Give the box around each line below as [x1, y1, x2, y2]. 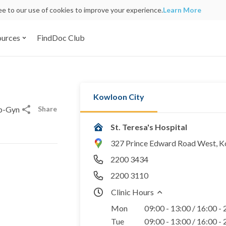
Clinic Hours [111, 187, 154, 197]
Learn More [163, 6, 201, 14]
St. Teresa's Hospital [110, 122, 187, 132]
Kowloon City [93, 91, 144, 101]
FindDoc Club [36, 33, 85, 43]
